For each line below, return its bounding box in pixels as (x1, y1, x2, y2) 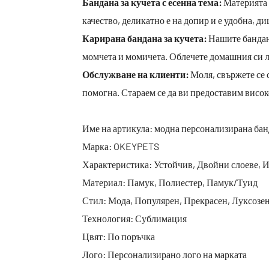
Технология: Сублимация (82, 212, 187, 224)
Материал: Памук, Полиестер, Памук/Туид (82, 176, 258, 188)
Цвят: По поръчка (82, 230, 155, 242)
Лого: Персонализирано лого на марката (82, 248, 247, 260)
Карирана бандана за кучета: (82, 32, 207, 44)
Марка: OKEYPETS (82, 140, 159, 152)
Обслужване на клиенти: (82, 68, 189, 80)
